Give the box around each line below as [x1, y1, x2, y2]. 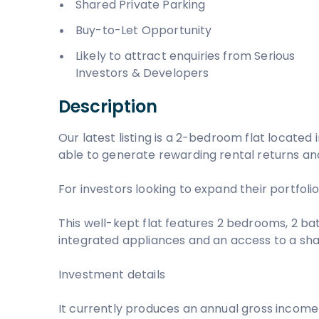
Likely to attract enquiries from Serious [75, 48, 296, 64]
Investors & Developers [75, 65, 209, 81]
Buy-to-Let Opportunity [75, 22, 212, 38]
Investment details [58, 266, 165, 283]
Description [58, 95, 157, 118]
